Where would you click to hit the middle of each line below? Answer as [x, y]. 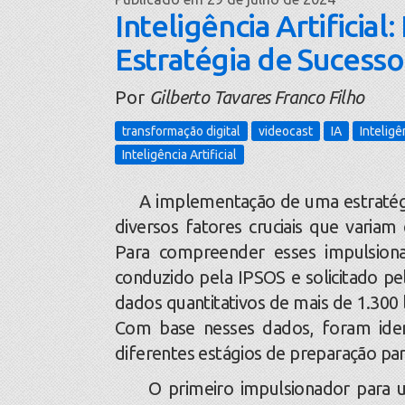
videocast [286, 132]
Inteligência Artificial [179, 155]
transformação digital [181, 132]
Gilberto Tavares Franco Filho [257, 97]
